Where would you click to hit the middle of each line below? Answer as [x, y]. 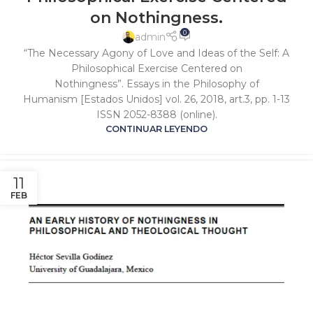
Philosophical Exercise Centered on [156, 69]
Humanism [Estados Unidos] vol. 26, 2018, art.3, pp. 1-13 [156, 100]
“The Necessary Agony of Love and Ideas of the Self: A [156, 53]
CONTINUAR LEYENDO [156, 129]
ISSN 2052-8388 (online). [156, 115]
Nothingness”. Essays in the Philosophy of [156, 84]
